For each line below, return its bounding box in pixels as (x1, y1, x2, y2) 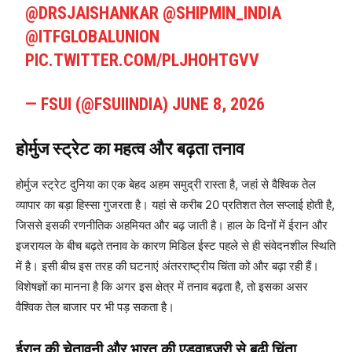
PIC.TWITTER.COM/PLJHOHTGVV (25, 50, 260, 71)
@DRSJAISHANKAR (25, 3, 159, 24)
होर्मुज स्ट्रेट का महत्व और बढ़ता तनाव (16, 139, 244, 159)
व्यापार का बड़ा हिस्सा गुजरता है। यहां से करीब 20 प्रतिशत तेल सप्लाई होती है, (16, 197, 335, 213)
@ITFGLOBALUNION (25, 27, 160, 47)
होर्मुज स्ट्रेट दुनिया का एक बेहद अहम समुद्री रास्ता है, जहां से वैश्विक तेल (16, 177, 316, 192)
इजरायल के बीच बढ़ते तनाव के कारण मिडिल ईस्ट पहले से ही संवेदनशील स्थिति (16, 238, 335, 254)
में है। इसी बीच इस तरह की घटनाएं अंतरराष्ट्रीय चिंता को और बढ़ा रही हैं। (16, 258, 319, 274)
